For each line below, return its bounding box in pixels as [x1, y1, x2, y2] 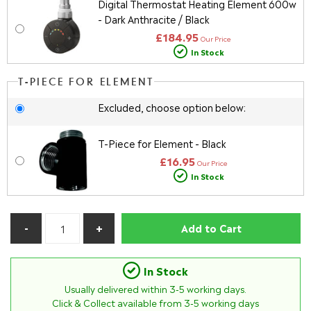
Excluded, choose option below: [97, 99, 246, 114]
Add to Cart [180, 220, 242, 235]
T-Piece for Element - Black [97, 136, 226, 150]
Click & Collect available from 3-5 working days [52, 296, 259, 309]
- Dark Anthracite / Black [97, 12, 210, 26]
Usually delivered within [65, 282, 169, 295]
